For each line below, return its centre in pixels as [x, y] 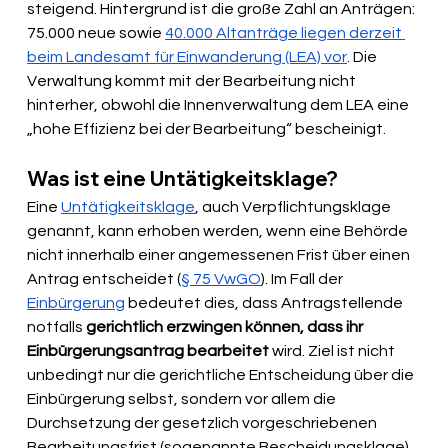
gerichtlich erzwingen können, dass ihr [226, 327]
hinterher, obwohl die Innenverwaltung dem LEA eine [220, 105]
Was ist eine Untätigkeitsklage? [183, 179]
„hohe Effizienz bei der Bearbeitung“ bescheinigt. [207, 129]
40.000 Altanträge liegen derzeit [285, 33]
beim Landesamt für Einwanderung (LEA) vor [187, 57]
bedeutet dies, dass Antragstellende [266, 303]
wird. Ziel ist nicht [335, 351]
